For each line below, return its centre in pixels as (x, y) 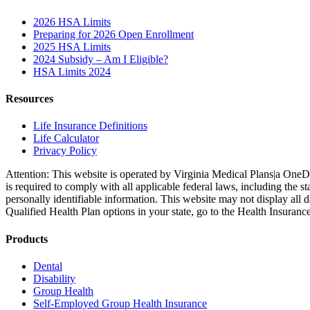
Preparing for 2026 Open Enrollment (113, 34)
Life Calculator (66, 138)
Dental (48, 266)
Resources (29, 99)
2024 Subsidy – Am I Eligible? (101, 59)
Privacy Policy (65, 151)
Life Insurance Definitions (90, 126)
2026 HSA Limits (72, 21)
